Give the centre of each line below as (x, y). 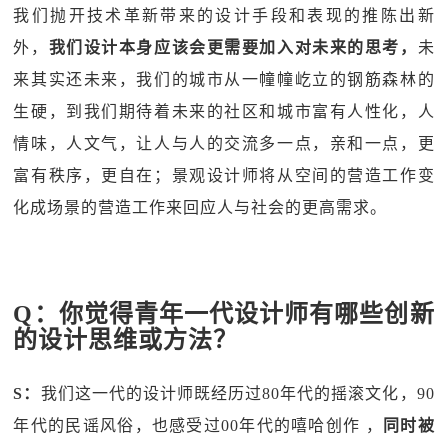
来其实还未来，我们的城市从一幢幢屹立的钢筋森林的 (224, 79)
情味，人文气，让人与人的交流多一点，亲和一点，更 (224, 143)
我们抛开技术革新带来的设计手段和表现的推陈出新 (224, 15)
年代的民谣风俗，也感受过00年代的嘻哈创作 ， (198, 425)
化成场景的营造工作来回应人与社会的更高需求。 (200, 207)
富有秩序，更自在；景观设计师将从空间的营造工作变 (224, 175)
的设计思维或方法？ (126, 340)
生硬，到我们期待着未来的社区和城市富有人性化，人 (224, 111)
